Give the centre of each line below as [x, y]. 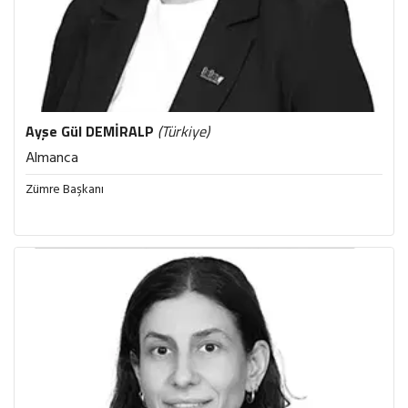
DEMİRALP [120, 131]
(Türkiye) [184, 131]
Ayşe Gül [56, 131]
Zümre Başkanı [65, 190]
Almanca [52, 158]
